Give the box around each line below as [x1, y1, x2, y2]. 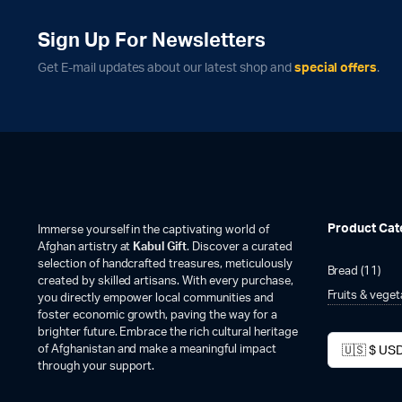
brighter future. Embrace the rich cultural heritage [38, 327, 298, 338]
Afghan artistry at [38, 241, 134, 253]
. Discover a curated [187, 241, 293, 253]
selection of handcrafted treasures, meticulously [38, 258, 293, 270]
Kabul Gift [133, 241, 188, 253]
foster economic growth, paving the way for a [38, 310, 277, 321]
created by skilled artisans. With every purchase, [38, 275, 293, 287]
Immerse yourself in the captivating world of [38, 224, 269, 236]
